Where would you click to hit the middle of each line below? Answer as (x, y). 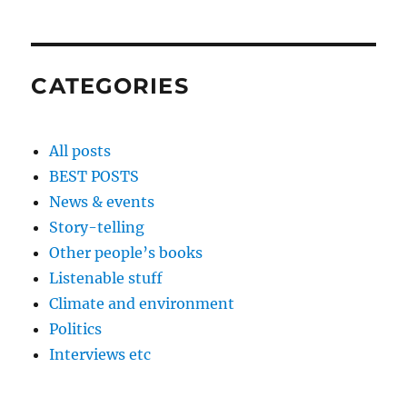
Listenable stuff (106, 278)
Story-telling (97, 228)
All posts (80, 151)
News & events (102, 202)
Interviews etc (100, 355)
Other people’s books (126, 253)
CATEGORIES (110, 86)
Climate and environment (142, 304)
